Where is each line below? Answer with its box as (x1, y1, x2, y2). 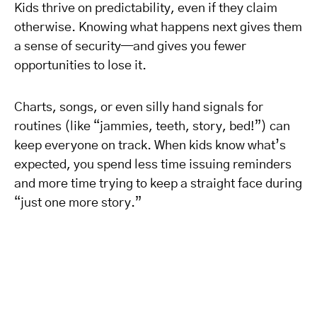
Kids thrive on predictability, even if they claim (14, 2, 277, 15)
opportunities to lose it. (14, 59, 146, 72)
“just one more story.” (14, 197, 142, 209)
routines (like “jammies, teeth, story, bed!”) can (14, 120, 290, 133)
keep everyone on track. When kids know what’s (14, 139, 286, 152)
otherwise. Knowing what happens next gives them (14, 21, 302, 34)
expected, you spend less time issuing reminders (14, 158, 292, 171)
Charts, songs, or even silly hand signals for (14, 101, 263, 114)
